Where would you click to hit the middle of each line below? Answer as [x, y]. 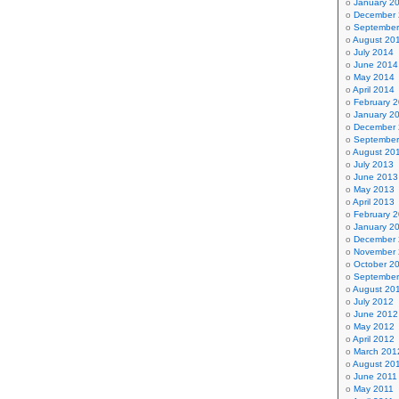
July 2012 [374, 301]
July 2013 [374, 164]
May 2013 [374, 189]
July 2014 [374, 52]
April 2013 [374, 202]
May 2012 [374, 326]
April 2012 [374, 339]
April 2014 [374, 90]
